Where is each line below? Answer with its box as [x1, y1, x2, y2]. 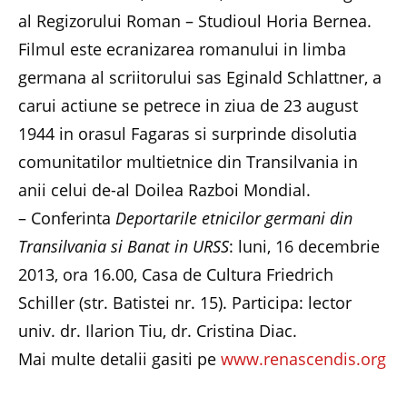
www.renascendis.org [221, 347, 386, 370]
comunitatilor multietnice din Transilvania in [18, 150, 358, 173]
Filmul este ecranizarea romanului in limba [18, 37, 346, 60]
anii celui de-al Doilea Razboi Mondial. [18, 178, 311, 201]
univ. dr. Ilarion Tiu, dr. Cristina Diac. [18, 319, 297, 342]
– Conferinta [18, 206, 115, 229]
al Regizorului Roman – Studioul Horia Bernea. [18, 9, 372, 32]
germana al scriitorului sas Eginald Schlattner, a [18, 65, 382, 88]
